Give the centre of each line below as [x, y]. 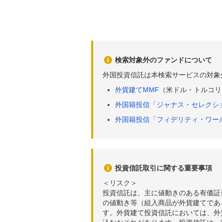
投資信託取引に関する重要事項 [164, 168]
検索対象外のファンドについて [164, 60]
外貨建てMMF [137, 90]
